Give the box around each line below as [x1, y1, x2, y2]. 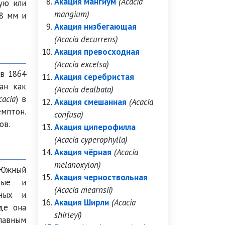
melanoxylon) [54, 159, 101, 170]
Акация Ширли [54, 197, 109, 208]
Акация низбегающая [54, 21, 137, 32]
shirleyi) [54, 209, 82, 220]
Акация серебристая [54, 71, 134, 82]
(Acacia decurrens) [54, 34, 118, 45]
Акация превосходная [54, 46, 140, 57]
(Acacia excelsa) [54, 59, 109, 70]
